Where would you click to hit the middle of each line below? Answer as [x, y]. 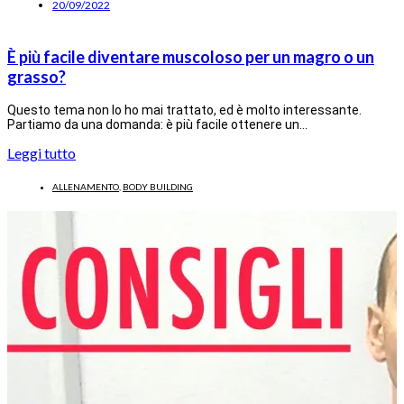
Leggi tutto [41, 152]
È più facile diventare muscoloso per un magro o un [191, 56]
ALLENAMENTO [86, 186]
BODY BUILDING [158, 186]
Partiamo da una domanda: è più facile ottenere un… [157, 124]
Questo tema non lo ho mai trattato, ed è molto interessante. [184, 110]
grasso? [37, 76]
